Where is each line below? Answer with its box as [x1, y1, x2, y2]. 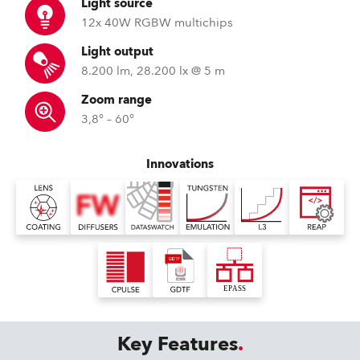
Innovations [146, 156, 214, 172]
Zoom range [81, 92, 152, 108]
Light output [81, 43, 153, 59]
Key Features [117, 331, 238, 358]
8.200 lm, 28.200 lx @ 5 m [81, 63, 225, 79]
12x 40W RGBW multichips [81, 14, 233, 31]
